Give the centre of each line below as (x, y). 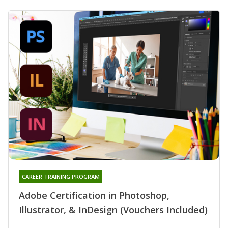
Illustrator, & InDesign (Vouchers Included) (113, 210)
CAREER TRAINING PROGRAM (61, 177)
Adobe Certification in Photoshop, (94, 196)
